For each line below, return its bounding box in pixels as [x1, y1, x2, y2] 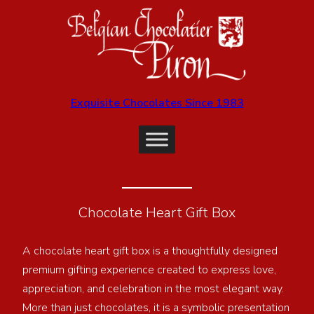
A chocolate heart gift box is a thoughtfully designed [22, 243, 278, 259]
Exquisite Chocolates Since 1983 [70, 95, 244, 111]
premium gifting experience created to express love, [22, 261, 276, 278]
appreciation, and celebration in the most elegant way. [22, 280, 284, 296]
